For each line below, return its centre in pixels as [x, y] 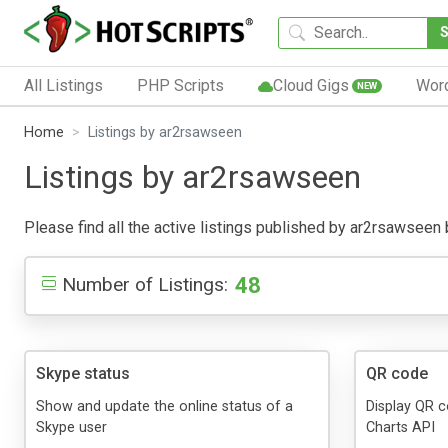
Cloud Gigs [310, 85]
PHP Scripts [180, 85]
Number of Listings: [145, 284]
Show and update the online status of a [164, 406]
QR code [397, 373]
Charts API [400, 427]
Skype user [71, 427]
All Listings [63, 85]
